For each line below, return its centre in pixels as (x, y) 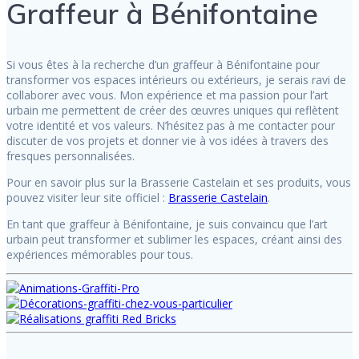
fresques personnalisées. (71, 155)
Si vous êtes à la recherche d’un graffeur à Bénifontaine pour (163, 64)
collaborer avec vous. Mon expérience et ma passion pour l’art (167, 95)
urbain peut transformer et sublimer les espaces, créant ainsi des (174, 239)
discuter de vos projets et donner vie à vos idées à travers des (167, 140)
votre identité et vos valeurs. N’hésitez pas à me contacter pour (171, 125)
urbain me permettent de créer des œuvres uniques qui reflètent (173, 110)
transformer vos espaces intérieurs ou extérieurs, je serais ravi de (176, 79)
